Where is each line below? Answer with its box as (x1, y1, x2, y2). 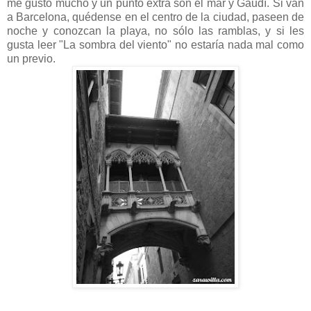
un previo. (7, 53, 56, 65)
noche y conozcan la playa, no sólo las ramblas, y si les (7, 25, 304, 37)
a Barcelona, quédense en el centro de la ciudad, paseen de (7, 11, 304, 24)
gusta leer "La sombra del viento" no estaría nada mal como (7, 39, 304, 51)
